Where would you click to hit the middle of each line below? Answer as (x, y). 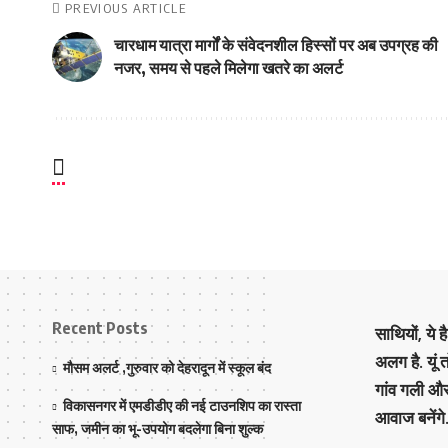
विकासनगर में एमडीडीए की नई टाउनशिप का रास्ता (182, 405)
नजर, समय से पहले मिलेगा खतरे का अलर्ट (228, 68)
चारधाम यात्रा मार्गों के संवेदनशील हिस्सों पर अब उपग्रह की (276, 45)
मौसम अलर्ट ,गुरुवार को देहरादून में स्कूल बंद (167, 367)
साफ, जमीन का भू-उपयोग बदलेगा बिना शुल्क (157, 428)
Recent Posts (100, 328)
